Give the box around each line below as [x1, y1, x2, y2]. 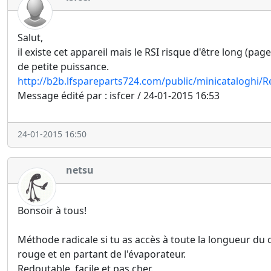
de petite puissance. [18, 59, 109, 73]
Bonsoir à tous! [18, 203, 87, 217]
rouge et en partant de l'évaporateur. [18, 247, 186, 261]
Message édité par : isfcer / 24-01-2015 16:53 [18, 88, 220, 102]
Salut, [18, 30, 43, 44]
